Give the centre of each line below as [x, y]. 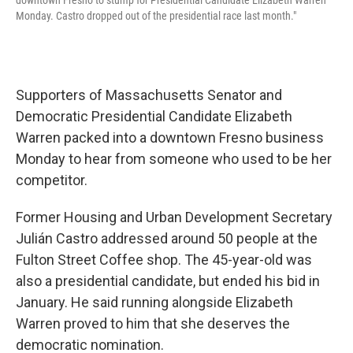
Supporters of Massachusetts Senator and [149, 95]
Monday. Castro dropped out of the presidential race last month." [156, 16]
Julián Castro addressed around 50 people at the [167, 238]
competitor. [52, 180]
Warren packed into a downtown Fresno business [170, 137]
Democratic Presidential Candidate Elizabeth [154, 116]
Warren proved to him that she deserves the [153, 323]
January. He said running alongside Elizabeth [154, 302]
